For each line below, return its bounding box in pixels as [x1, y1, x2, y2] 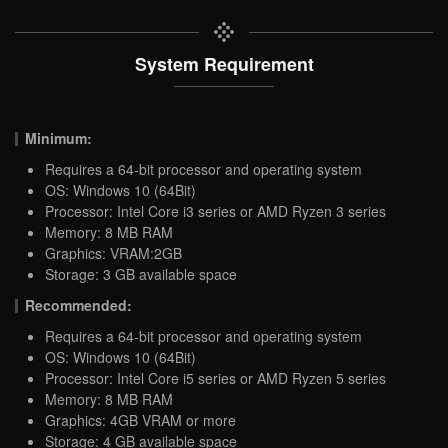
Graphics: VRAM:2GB [45, 242, 182, 263]
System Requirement [134, 50, 314, 76]
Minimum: [25, 127, 93, 148]
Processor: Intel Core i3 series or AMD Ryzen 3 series [45, 200, 386, 221]
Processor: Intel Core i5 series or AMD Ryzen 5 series [45, 367, 386, 388]
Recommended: [25, 294, 133, 315]
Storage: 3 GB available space [45, 263, 237, 284]
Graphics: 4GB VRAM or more [45, 409, 236, 430]
